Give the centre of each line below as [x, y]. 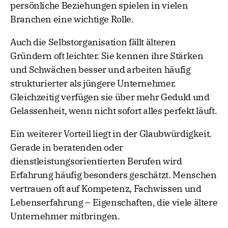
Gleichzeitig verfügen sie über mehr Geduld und [110, 97]
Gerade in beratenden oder [67, 148]
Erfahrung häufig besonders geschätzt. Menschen [113, 175]
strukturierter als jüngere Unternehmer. [93, 83]
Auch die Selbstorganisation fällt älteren [93, 42]
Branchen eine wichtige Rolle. [72, 19]
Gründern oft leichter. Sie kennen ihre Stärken [107, 56]
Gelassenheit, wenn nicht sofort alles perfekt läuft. [114, 111]
